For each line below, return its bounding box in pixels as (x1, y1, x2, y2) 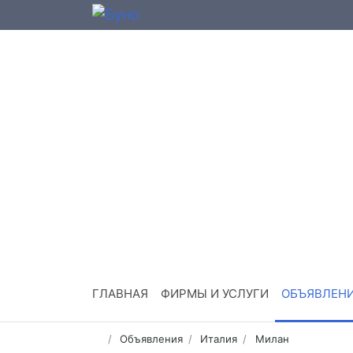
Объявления (120, 333, 184, 346)
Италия (200, 333, 238, 346)
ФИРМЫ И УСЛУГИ (161, 286, 269, 302)
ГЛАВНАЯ (92, 286, 148, 302)
